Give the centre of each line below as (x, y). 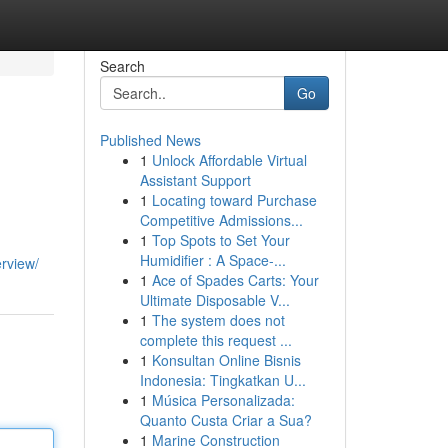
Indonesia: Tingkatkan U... (222, 380)
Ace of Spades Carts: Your (235, 280)
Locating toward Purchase (234, 200)
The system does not (218, 320)
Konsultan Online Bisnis (226, 360)
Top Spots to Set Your (220, 240)
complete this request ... (215, 340)
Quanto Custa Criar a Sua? (225, 420)
